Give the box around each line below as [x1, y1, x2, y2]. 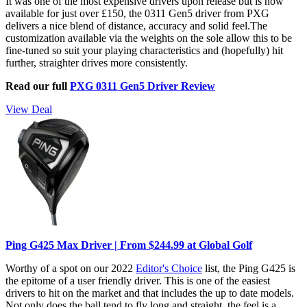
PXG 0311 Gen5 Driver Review [70, 79, 215, 92]
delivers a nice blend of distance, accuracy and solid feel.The [5, 19, 267, 32]
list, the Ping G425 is [202, 262, 295, 274]
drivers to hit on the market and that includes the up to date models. [5, 286, 294, 299]
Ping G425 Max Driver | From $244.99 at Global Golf [5, 238, 252, 251]
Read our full [5, 79, 70, 92]
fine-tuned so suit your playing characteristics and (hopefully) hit [5, 44, 283, 56]
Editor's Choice [136, 262, 202, 274]
